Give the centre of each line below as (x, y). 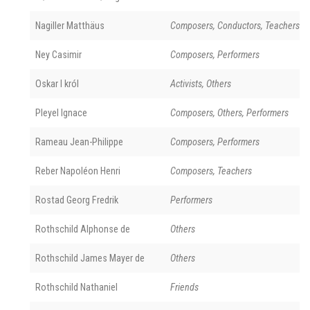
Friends (184, 287)
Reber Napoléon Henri (78, 171)
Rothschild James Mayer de (90, 258)
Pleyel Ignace (61, 112)
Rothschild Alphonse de (83, 229)
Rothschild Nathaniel (76, 287)
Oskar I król (57, 83)
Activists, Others (201, 83)
